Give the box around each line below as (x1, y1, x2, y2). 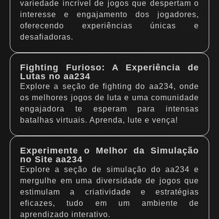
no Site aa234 (20, 154, 83, 164)
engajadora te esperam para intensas (20, 105, 199, 113)
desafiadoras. (20, 33, 73, 41)
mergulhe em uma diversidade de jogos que (20, 176, 199, 185)
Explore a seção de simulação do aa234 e (20, 165, 199, 174)
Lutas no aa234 (20, 71, 90, 81)
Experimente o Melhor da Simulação (20, 145, 199, 155)
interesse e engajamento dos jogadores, (20, 10, 199, 19)
